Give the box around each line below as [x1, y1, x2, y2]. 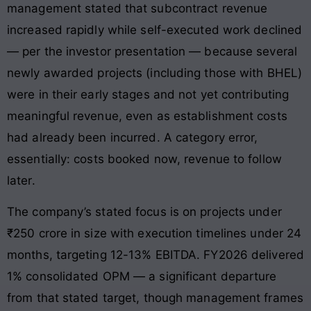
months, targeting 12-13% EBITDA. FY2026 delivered [7, 248, 304, 262]
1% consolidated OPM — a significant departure [7, 269, 277, 284]
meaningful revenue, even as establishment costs [7, 108, 287, 123]
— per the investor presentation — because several [7, 44, 297, 58]
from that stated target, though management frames [7, 291, 303, 305]
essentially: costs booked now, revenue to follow [7, 151, 282, 166]
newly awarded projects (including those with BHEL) [7, 65, 303, 80]
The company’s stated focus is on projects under [7, 205, 282, 219]
